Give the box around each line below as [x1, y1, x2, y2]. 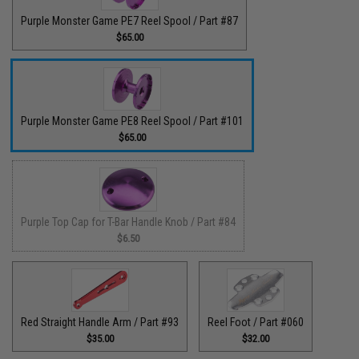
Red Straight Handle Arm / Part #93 [21, 316, 179, 329]
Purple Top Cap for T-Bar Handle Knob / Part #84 [21, 215, 236, 228]
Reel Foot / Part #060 [208, 316, 305, 329]
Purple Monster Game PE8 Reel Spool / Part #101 [21, 115, 244, 127]
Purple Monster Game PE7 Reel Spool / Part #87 [21, 14, 239, 27]
